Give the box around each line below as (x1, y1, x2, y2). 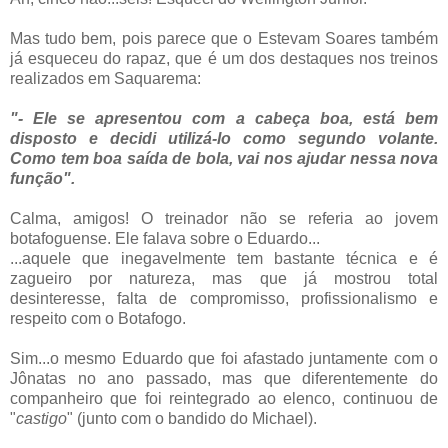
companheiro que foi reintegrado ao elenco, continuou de (10, 389, 438, 407)
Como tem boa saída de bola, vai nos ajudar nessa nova (10, 149, 438, 167)
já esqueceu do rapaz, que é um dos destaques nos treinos (10, 49, 438, 67)
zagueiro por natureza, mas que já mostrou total (10, 269, 438, 287)
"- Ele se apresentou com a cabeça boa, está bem (10, 109, 438, 127)
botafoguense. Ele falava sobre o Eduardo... (10, 229, 320, 247)
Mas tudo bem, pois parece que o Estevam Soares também (10, 29, 438, 47)
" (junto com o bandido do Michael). (67, 409, 317, 427)
